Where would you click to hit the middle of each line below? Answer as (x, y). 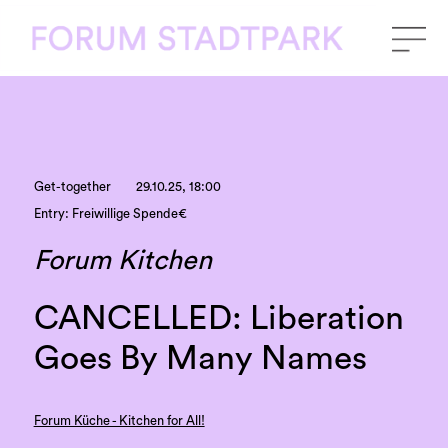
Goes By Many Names (200, 359)
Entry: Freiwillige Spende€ (110, 214)
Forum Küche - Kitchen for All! (119, 420)
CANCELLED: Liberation (218, 319)
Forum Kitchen (122, 260)
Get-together (72, 187)
